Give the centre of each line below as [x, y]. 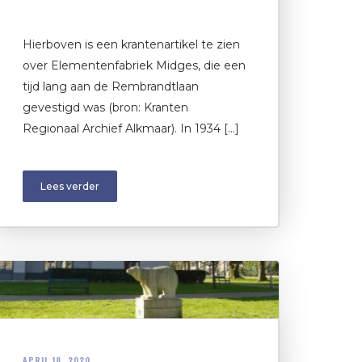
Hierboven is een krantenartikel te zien [131, 45]
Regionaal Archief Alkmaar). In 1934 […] [131, 129]
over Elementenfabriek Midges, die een [134, 66]
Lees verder [70, 187]
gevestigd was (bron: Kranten [105, 108]
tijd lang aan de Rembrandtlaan [111, 87]
